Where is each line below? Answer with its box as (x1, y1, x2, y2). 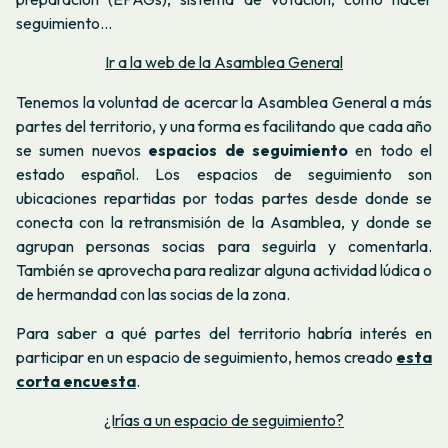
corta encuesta (16, 371, 136, 392)
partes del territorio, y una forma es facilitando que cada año (16, 115, 432, 136)
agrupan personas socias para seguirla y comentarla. (16, 235, 432, 256)
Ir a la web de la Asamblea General (105, 52, 343, 73)
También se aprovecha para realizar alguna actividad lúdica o (16, 259, 432, 280)
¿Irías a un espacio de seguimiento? (104, 410, 344, 431)
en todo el (347, 139, 432, 160)
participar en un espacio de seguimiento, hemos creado (16, 347, 396, 368)
